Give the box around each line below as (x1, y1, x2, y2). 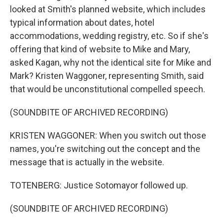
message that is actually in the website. (10, 157, 164, 167)
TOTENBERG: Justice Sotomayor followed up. (10, 180, 188, 190)
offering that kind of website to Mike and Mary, (10, 44, 190, 54)
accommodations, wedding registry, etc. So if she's (10, 31, 209, 41)
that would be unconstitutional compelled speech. (10, 84, 205, 94)
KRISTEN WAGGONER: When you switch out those (10, 130, 206, 141)
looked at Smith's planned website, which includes (10, 4, 206, 14)
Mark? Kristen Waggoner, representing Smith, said (10, 71, 204, 81)
